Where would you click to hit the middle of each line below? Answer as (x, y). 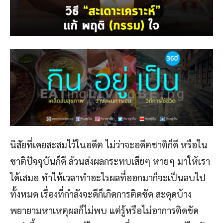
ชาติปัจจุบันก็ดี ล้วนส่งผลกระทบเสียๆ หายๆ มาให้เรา (110, 161)
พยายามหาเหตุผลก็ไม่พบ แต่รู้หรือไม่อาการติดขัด (104, 210)
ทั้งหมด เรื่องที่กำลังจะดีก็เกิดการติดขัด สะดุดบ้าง (101, 193)
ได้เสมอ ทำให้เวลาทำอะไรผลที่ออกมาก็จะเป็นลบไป (108, 177)
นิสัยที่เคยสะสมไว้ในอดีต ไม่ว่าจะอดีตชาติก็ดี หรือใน (109, 144)
